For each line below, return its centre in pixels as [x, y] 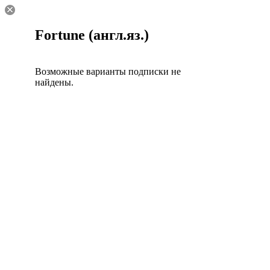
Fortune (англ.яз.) [92, 35]
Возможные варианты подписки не [108, 71]
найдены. [54, 82]
